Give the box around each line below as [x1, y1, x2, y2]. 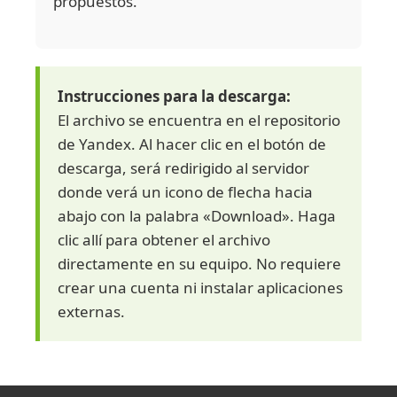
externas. [58, 301, 125, 323]
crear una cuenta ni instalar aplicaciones [58, 277, 343, 299]
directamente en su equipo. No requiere [58, 253, 341, 275]
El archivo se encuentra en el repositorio [58, 110, 340, 131]
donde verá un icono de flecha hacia [58, 182, 313, 203]
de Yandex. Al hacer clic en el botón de [58, 134, 326, 155]
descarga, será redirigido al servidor [58, 158, 309, 179]
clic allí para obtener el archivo [58, 230, 270, 251]
